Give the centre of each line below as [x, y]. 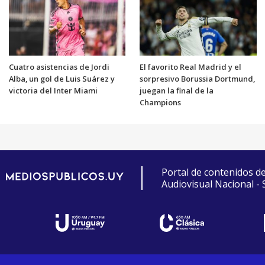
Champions [160, 102]
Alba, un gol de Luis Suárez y [62, 78]
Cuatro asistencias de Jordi [59, 67]
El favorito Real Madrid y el [190, 67]
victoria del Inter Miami [53, 90]
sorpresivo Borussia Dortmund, [197, 78]
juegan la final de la [177, 90]
